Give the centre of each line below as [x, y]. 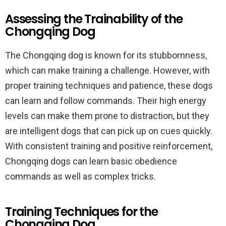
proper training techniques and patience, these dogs [109, 86]
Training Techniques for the [81, 212]
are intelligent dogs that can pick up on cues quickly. [109, 131]
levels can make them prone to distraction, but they [107, 116]
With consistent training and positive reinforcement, [109, 146]
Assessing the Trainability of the [94, 19]
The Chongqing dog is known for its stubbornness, [106, 55]
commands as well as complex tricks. [80, 176]
